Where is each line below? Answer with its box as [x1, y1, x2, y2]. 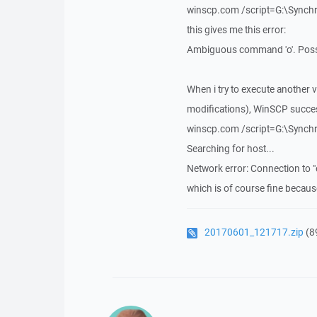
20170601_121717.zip [204, 226, 304, 238]
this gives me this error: [186, 23, 286, 36]
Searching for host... [186, 142, 275, 155]
